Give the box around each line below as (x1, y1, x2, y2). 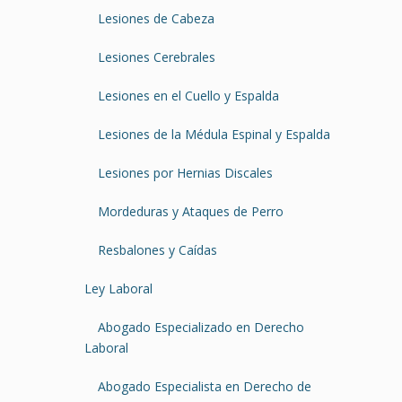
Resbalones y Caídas (98, 240, 217, 258)
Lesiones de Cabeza (98, 9, 214, 27)
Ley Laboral (84, 279, 153, 297)
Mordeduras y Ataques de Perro (98, 202, 284, 220)
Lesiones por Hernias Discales (98, 163, 273, 181)
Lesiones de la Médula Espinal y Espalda (98, 125, 330, 143)
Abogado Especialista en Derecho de (98, 377, 311, 395)
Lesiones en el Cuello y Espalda (98, 86, 279, 104)
